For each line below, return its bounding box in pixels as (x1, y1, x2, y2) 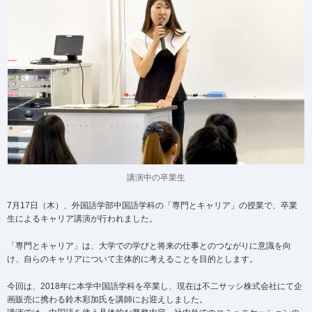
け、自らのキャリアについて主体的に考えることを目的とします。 (7, 254, 258, 265)
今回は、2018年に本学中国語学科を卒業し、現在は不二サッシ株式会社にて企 (7, 281, 302, 292)
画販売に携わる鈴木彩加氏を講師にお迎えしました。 (7, 295, 208, 305)
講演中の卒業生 (127, 173, 185, 183)
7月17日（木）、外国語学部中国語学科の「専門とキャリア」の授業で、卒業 (7, 201, 297, 211)
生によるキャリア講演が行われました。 (7, 214, 157, 224)
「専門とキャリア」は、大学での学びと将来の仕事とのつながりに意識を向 (7, 241, 291, 251)
